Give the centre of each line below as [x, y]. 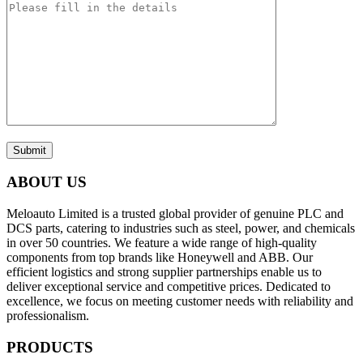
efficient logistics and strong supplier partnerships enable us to [164, 272]
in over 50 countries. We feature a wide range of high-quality [162, 243]
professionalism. [48, 316]
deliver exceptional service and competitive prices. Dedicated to [169, 287]
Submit [30, 150]
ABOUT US [47, 182]
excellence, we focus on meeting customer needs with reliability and [180, 301]
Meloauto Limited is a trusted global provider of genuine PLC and [175, 214]
